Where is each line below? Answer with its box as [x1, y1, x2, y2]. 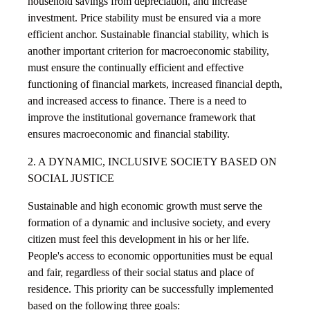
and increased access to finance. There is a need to [28, 95, 246, 107]
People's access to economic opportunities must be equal [28, 250, 273, 262]
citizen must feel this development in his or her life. [28, 233, 249, 246]
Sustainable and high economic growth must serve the [28, 200, 262, 212]
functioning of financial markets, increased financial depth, [28, 78, 282, 91]
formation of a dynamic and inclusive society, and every [28, 217, 271, 229]
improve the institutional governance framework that [28, 111, 255, 124]
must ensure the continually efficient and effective [28, 62, 244, 74]
